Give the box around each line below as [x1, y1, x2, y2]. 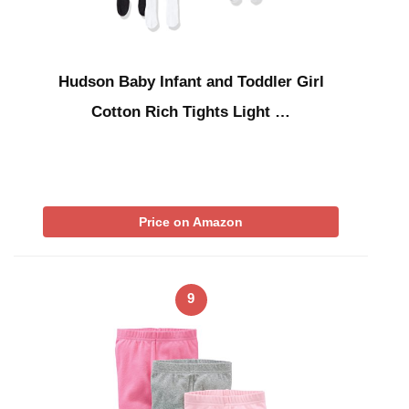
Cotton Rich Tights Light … [91, 103, 290, 121]
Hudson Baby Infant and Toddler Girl [58, 73, 324, 91]
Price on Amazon [139, 215, 243, 230]
